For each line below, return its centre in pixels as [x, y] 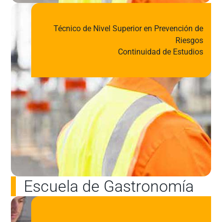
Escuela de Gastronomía [109, 187]
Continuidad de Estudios [160, 52]
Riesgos [189, 41]
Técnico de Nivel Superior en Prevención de [128, 29]
